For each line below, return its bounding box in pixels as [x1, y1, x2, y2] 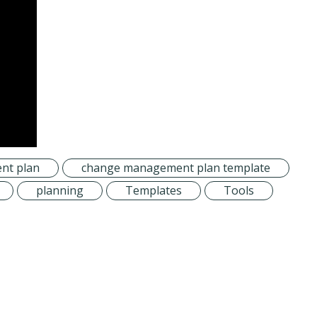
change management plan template [81, 160, 270, 176]
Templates [125, 183, 182, 199]
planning [36, 183, 83, 199]
